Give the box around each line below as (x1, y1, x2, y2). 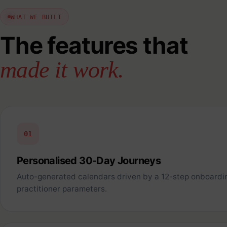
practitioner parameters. (17, 184, 107, 194)
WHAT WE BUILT (10, 13, 62, 21)
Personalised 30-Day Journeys (17, 155, 161, 167)
